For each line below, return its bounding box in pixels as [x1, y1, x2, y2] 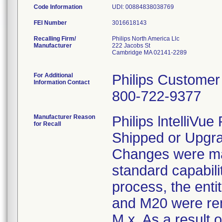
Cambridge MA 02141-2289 [112, 49, 187, 56]
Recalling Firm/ [34, 35, 76, 42]
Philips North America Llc [112, 35, 179, 42]
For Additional [34, 72, 73, 79]
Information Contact [34, 79, 90, 86]
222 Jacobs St [112, 42, 150, 49]
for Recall [34, 120, 61, 127]
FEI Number [34, 19, 67, 26]
